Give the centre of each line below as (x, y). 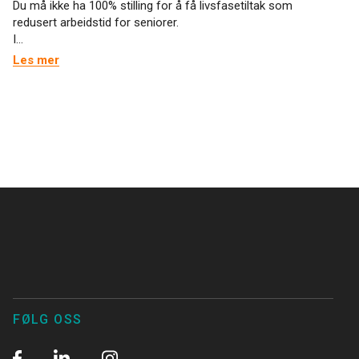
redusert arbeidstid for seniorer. (96, 22)
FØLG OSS (48, 319)
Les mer (36, 60)
